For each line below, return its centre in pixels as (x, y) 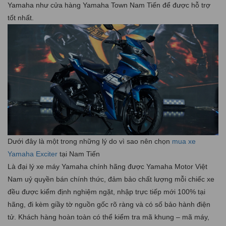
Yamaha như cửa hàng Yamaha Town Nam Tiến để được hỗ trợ (109, 5)
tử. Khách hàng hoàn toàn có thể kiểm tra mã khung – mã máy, (108, 217)
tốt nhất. (21, 18)
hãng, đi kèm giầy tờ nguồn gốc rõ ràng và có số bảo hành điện (109, 204)
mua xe (184, 141)
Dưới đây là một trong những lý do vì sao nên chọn (90, 141)
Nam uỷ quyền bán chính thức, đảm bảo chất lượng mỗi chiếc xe (111, 179)
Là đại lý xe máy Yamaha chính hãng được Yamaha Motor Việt (107, 166)
